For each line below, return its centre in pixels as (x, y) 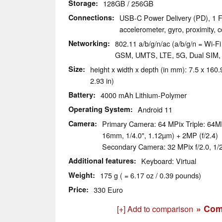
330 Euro (108, 190)
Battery (81, 95)
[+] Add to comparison (155, 209)
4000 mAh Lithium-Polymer (144, 95)
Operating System (99, 109)
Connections (90, 18)
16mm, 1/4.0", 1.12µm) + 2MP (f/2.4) (160, 135)
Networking (88, 43)
